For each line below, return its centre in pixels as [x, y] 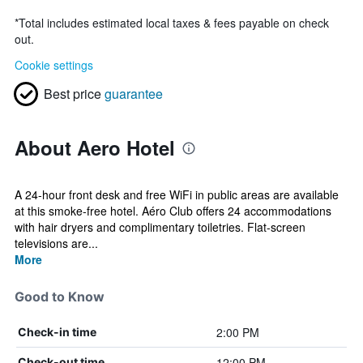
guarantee [134, 94]
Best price [73, 94]
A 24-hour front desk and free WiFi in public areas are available [177, 194]
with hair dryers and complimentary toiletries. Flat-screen [160, 227]
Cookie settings [54, 65]
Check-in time [57, 332]
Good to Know [60, 297]
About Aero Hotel [95, 147]
